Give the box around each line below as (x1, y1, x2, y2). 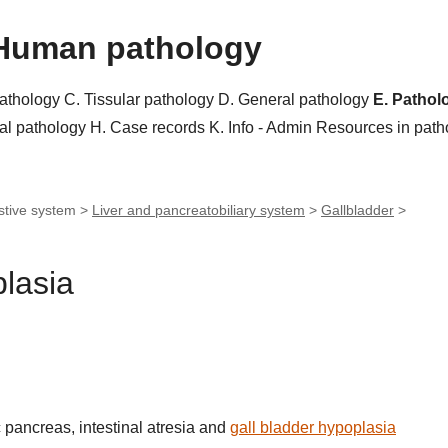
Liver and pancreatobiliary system (92, 202, 305, 218)
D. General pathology (218, 91, 373, 108)
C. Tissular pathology (64, 91, 218, 108)
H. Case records (90, 119, 209, 136)
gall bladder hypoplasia (230, 419, 396, 437)
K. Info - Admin (209, 119, 316, 136)
